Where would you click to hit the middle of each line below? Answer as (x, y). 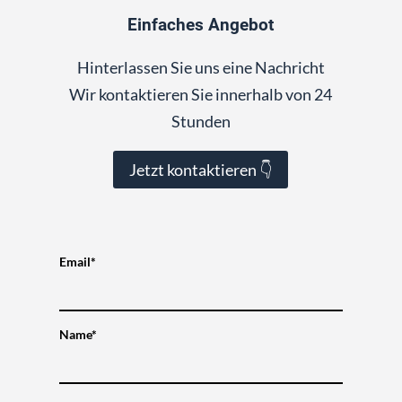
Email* (77, 261)
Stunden (201, 121)
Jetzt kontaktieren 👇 (201, 169)
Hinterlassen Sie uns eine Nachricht (201, 67)
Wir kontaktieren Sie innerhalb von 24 (201, 94)
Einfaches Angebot (201, 24)
